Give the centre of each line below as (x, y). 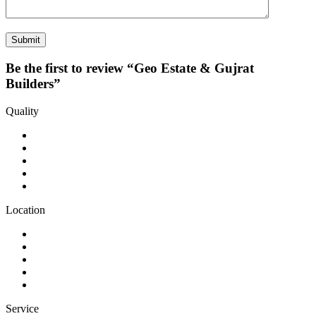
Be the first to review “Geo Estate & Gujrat (130, 68)
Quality (22, 111)
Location (25, 209)
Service (22, 308)
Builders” (33, 83)
